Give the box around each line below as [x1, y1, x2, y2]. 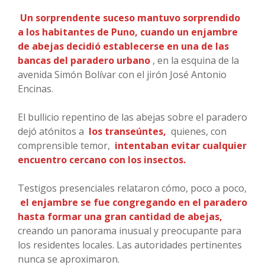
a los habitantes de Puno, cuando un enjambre [18, 25, 238, 39]
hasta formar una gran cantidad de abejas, [18, 210, 222, 224]
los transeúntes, [89, 125, 166, 138]
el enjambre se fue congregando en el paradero [20, 196, 247, 209]
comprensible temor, [18, 139, 112, 153]
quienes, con [169, 125, 227, 138]
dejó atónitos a [18, 125, 86, 138]
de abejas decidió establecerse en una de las [18, 40, 229, 53]
